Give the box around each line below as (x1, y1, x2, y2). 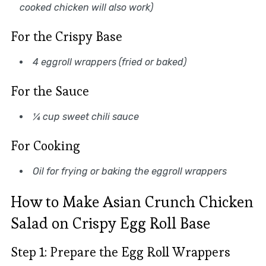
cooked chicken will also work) (19, 2, 153, 14)
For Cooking (10, 137, 80, 154)
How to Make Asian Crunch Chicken (10, 192, 254, 213)
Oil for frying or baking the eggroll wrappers (32, 166, 227, 178)
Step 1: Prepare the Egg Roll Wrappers (10, 243, 230, 261)
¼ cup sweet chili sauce (32, 111, 139, 123)
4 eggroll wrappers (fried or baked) (32, 56, 186, 68)
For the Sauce (10, 83, 89, 100)
